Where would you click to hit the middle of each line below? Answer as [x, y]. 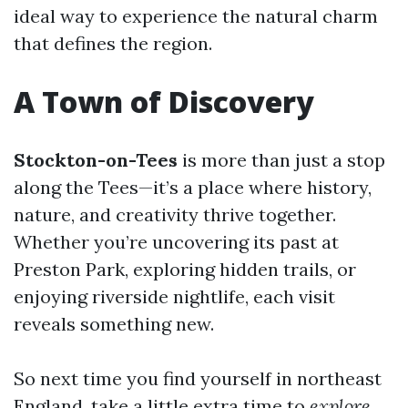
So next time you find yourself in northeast [198, 379]
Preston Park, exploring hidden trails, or [185, 270]
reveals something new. [114, 324]
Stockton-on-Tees [96, 160]
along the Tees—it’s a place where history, [193, 188]
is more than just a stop [281, 160]
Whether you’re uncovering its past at [176, 242]
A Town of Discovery [164, 102]
